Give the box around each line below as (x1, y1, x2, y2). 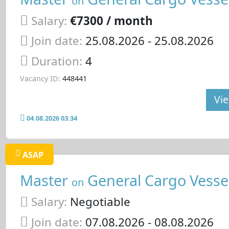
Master (19, 170, 72, 190)
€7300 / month (70, 12, 153, 29)
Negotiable (66, 194, 130, 210)
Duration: (31, 53, 85, 70)
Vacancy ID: (19, 73, 60, 83)
